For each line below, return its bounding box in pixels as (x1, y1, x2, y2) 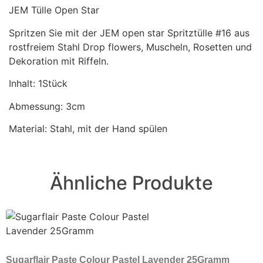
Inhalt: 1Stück (9, 77, 68, 90)
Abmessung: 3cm (9, 100, 85, 112)
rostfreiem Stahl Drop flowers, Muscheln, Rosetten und (9, 41, 252, 53)
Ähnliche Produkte (50, 171, 213, 195)
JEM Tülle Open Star (9, 4, 99, 16)
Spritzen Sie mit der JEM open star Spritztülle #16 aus (9, 26, 249, 39)
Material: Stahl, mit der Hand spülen (9, 122, 167, 134)
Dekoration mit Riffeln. (9, 55, 109, 67)
